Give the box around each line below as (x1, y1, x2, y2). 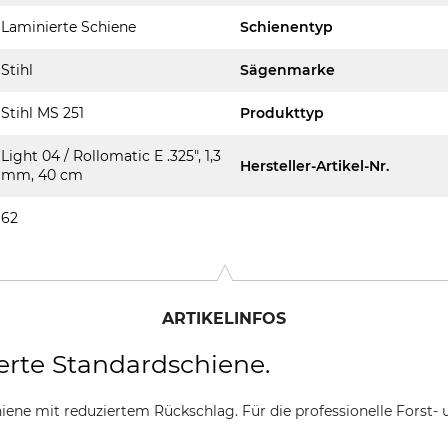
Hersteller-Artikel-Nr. (240, 156, 389, 175)
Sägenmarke (240, 61, 335, 79)
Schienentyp (240, 18, 333, 36)
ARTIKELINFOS (162, 309, 286, 328)
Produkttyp (240, 104, 324, 122)
